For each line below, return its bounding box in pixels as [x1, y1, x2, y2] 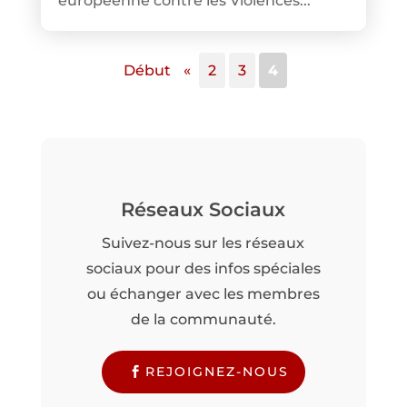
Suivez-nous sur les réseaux [102, 233, 305, 252]
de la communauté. [130, 310, 276, 328]
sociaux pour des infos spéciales [85, 259, 321, 277]
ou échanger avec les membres [86, 284, 320, 303]
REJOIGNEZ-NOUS [145, 362, 290, 380]
